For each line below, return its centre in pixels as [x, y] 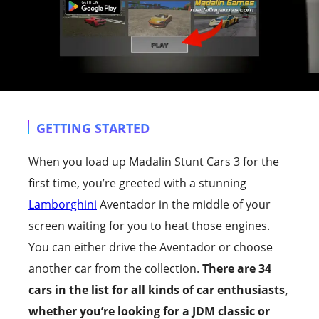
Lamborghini [63, 204]
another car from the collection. [115, 268]
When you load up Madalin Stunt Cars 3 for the [154, 161]
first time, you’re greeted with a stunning [137, 183]
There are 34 [237, 268]
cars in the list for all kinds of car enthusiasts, [158, 289]
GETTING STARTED [93, 128]
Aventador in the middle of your [184, 204]
